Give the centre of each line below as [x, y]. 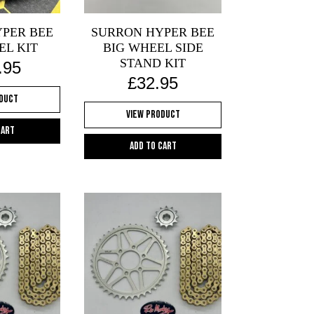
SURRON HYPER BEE [153, 32]
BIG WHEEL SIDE [153, 47]
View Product [153, 114]
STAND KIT [153, 63]
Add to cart [153, 146]
